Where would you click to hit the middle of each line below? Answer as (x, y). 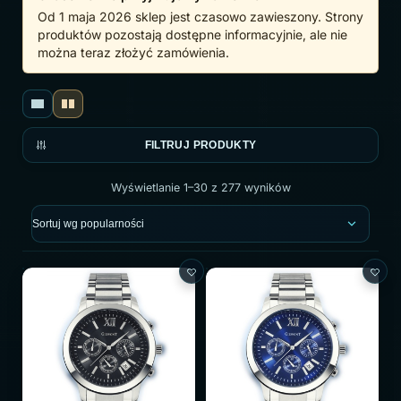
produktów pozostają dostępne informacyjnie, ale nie (192, 34)
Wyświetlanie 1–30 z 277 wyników (200, 188)
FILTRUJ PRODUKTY (200, 145)
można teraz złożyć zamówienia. (133, 52)
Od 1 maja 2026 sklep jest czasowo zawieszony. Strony (200, 17)
